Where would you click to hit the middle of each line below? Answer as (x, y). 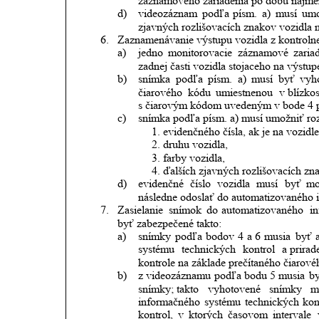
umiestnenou (244, 92)
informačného (169, 301)
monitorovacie (200, 53)
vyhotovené (235, 288)
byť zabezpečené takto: (170, 223)
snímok (185, 210)
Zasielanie (141, 210)
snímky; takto (168, 288)
